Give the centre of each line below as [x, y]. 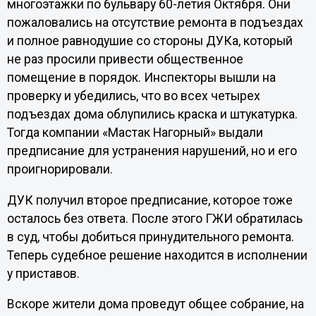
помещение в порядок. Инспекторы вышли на [141, 78]
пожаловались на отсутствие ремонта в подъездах [155, 23]
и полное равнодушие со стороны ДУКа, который [150, 41]
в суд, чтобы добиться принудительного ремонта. [150, 237]
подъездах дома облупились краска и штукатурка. [152, 115]
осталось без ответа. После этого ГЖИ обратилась [154, 218]
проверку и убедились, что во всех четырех [133, 96]
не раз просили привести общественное [125, 60]
